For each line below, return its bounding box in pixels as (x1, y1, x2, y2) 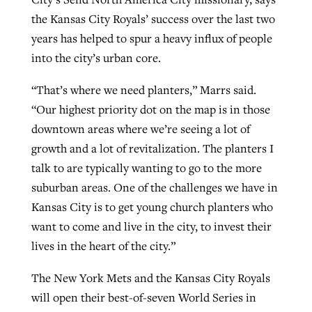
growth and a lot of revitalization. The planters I (31, 141, 274, 157)
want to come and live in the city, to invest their (31, 219, 272, 235)
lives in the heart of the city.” (31, 238, 175, 254)
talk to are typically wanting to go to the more (31, 160, 262, 176)
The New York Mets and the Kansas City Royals (31, 270, 270, 286)
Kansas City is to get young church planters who (31, 199, 273, 215)
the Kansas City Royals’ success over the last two (31, 11, 275, 27)
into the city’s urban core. (31, 50, 161, 66)
